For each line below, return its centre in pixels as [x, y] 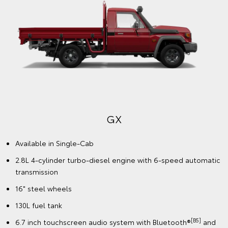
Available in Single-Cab [54, 143]
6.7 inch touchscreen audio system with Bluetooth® [103, 222]
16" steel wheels [44, 188]
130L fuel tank [39, 205]
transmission [37, 171]
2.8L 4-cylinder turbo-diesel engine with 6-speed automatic [118, 160]
